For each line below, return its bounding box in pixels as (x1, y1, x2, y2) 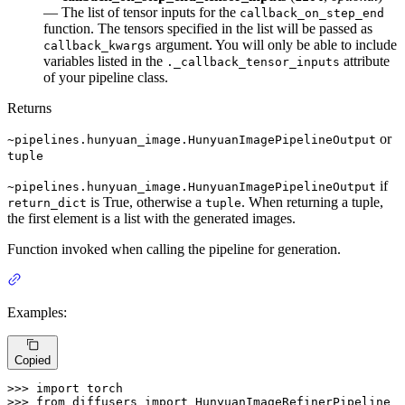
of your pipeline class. (43, 70, 168, 86)
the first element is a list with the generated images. (7, 211, 296, 227)
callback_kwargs (43, 39, 152, 53)
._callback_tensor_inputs (166, 55, 340, 70)
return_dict (7, 196, 87, 211)
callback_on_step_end (240, 6, 384, 21)
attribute (340, 53, 390, 70)
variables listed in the (43, 53, 166, 70)
